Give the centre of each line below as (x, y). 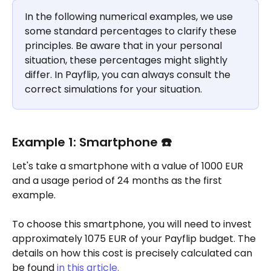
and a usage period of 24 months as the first (118, 180)
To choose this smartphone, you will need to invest (133, 224)
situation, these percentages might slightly (127, 60)
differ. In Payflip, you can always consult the (129, 75)
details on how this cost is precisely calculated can (133, 253)
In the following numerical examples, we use (130, 17)
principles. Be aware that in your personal (125, 46)
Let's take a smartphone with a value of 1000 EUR (129, 166)
